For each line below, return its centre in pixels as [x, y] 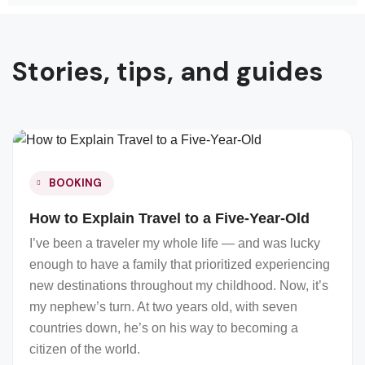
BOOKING [75, 183]
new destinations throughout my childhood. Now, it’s [179, 286]
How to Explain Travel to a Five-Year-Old [169, 218]
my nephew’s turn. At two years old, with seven [163, 307]
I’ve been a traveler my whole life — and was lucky [175, 243]
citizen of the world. [85, 349]
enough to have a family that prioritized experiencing [180, 264]
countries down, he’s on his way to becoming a [164, 328]
